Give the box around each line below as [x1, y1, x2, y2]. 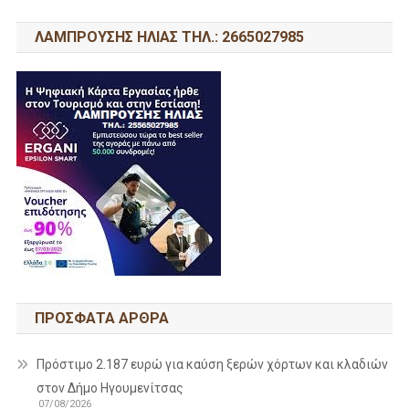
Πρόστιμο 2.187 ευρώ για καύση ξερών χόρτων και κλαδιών [36, 357, 388, 372]
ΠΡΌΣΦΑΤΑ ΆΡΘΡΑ [34, 309, 169, 328]
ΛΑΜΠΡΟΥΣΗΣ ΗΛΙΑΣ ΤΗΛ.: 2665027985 [34, 28, 304, 47]
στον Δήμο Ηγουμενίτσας [36, 381, 184, 396]
